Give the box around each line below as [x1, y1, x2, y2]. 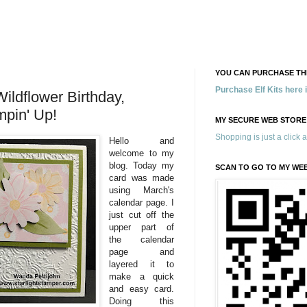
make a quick [109, 271, 174, 282]
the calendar [109, 234, 174, 245]
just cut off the [109, 209, 174, 220]
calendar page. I [109, 197, 174, 208]
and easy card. [109, 283, 174, 294]
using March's [109, 184, 174, 195]
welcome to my [109, 147, 174, 158]
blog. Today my [109, 160, 174, 171]
